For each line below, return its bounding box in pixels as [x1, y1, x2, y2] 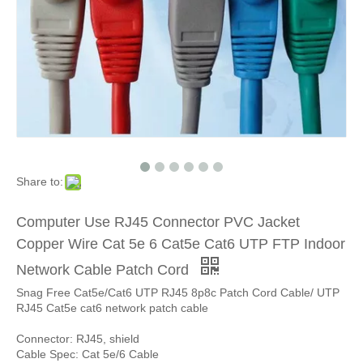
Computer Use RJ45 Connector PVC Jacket [16, 214, 300, 231]
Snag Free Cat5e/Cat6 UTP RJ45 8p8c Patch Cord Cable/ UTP [16, 286, 340, 300]
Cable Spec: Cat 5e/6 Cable [16, 348, 159, 361]
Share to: [16, 175, 63, 189]
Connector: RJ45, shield [16, 332, 139, 346]
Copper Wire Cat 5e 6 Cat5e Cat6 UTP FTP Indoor [16, 236, 345, 253]
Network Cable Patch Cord [16, 262, 193, 279]
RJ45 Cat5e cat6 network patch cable [16, 301, 208, 315]
